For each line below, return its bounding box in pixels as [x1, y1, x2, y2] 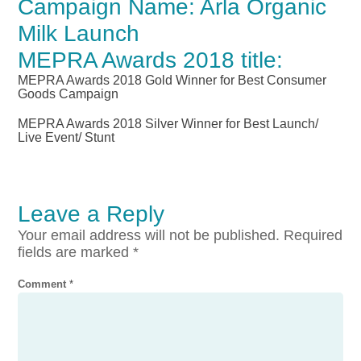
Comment [18, 278, 70, 291]
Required [284, 227, 343, 244]
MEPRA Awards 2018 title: [18, 48, 284, 73]
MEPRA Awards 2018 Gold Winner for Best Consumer [18, 73, 327, 88]
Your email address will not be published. [18, 227, 280, 244]
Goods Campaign [18, 87, 119, 102]
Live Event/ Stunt [18, 131, 115, 145]
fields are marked [18, 244, 134, 261]
